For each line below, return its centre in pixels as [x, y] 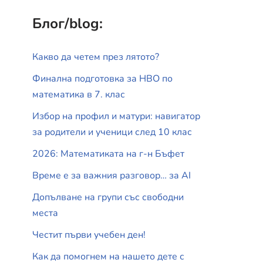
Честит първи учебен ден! [89, 235]
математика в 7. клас [79, 94]
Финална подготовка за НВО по [102, 78]
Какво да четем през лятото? [96, 57]
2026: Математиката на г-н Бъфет [108, 154]
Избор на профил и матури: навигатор [116, 116]
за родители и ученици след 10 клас [112, 132]
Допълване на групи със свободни [108, 197]
